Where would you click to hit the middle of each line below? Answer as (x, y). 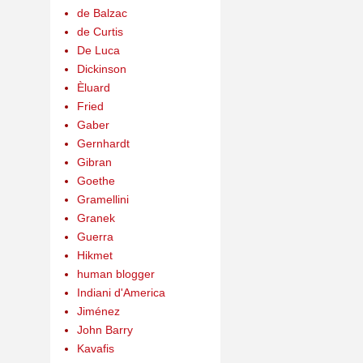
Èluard (93, 87)
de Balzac (102, 13)
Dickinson (101, 68)
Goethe (96, 180)
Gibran (94, 162)
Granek (96, 218)
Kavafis (95, 348)
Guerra (95, 236)
